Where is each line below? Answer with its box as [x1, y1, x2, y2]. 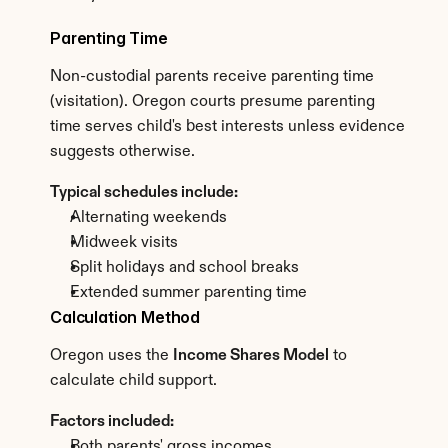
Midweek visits [70, 235, 178, 251]
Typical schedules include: [50, 185, 238, 201]
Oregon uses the [50, 348, 173, 364]
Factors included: [50, 414, 174, 430]
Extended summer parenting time [70, 285, 307, 301]
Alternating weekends [70, 210, 227, 226]
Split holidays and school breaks [70, 260, 299, 276]
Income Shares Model [173, 348, 329, 364]
